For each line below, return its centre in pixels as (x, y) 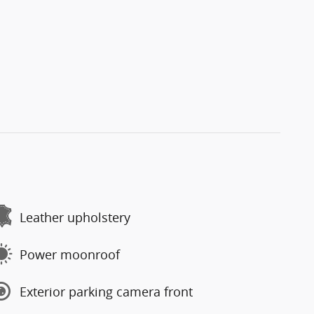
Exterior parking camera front (106, 291)
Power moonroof (70, 254)
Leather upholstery (75, 217)
